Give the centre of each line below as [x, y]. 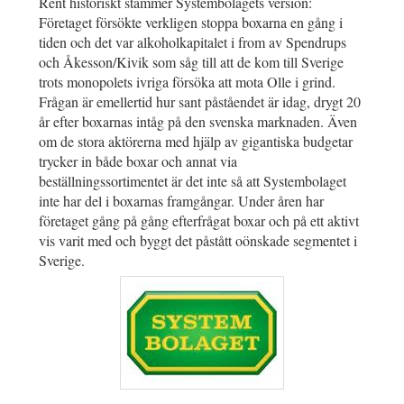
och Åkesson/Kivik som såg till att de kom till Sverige [191, 61]
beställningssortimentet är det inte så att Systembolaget [193, 180]
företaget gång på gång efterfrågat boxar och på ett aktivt [199, 220]
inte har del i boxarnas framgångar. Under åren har [181, 200]
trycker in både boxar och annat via [138, 161]
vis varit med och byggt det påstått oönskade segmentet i [198, 240]
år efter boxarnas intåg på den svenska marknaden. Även [198, 121]
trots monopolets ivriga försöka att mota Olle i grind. [187, 81]
